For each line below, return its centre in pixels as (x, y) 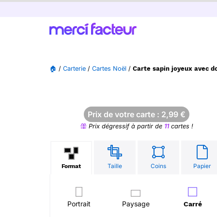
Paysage (136, 204)
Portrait (79, 204)
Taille (115, 166)
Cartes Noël (109, 69)
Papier (202, 166)
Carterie (74, 69)
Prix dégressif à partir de (125, 126)
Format (71, 166)
